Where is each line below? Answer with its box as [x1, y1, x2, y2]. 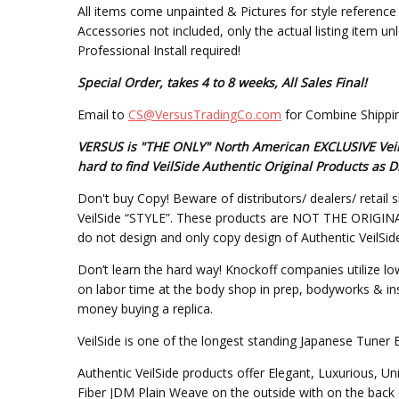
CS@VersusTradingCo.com [127, 106, 281, 124]
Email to [77, 106, 128, 124]
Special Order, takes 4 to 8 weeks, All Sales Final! [77, 74, 367, 92]
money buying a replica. [77, 300, 213, 318]
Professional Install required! [77, 42, 240, 60]
